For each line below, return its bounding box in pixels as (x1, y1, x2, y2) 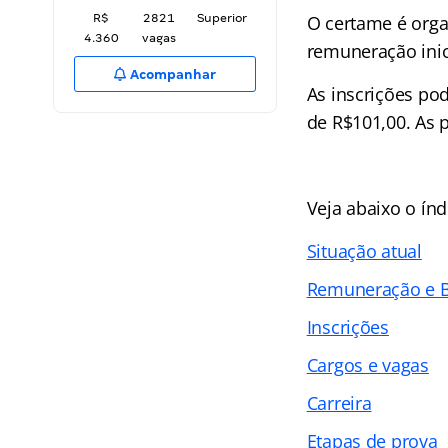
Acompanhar (127, 67, 217, 82)
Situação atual (306, 239, 422, 263)
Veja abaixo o (306, 196, 421, 220)
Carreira (306, 391, 372, 415)
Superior (197, 11, 247, 25)
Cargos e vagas (306, 353, 429, 377)
